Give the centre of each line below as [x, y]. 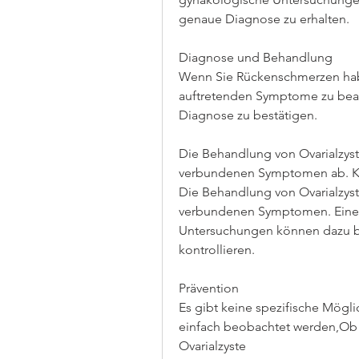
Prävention [209, 288]
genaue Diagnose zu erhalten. [264, 19]
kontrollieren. [217, 250]
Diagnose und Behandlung [256, 58]
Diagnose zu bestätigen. [248, 115]
